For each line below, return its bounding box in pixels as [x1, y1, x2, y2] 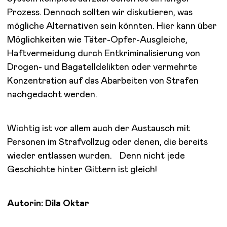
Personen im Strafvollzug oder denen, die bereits [7, 137, 208, 147]
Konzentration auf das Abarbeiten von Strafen [7, 76, 199, 86]
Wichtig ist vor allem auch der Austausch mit [7, 124, 191, 133]
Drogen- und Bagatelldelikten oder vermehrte [7, 62, 197, 72]
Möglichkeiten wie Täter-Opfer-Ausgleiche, [7, 35, 187, 45]
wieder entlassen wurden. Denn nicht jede [7, 151, 185, 161]
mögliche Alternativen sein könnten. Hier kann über [7, 21, 217, 31]
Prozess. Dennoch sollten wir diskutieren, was [7, 8, 193, 17]
